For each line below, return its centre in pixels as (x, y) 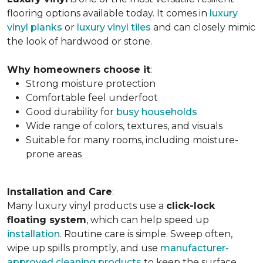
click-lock (190, 206)
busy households (157, 112)
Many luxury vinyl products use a (87, 206)
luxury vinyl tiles (114, 27)
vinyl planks (35, 27)
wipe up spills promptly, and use (84, 248)
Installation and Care (60, 192)
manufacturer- (195, 248)
